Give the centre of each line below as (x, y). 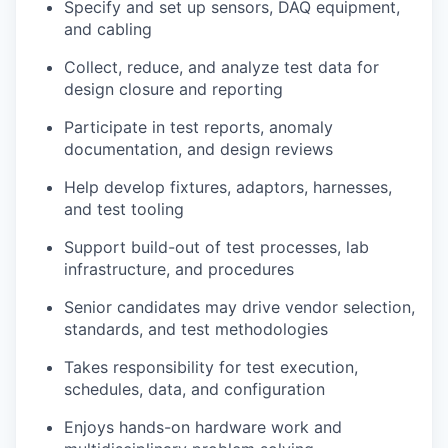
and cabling (108, 29)
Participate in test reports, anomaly (198, 127)
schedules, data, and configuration (194, 389)
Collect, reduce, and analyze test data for (221, 67)
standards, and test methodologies (196, 329)
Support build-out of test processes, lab (216, 247)
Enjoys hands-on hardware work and (203, 427)
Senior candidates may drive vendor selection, (239, 307)
